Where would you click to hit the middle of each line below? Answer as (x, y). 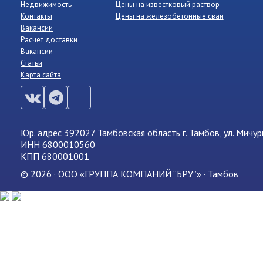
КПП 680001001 (55, 156)
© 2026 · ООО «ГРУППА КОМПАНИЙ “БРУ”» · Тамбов (131, 174)
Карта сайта (41, 75)
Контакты (36, 16)
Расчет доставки (49, 40)
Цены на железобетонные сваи (169, 16)
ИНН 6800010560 (58, 144)
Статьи (31, 63)
